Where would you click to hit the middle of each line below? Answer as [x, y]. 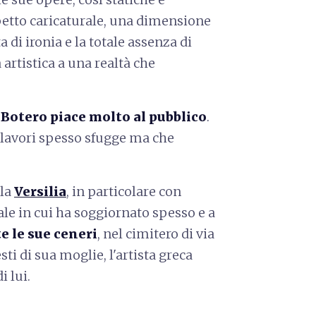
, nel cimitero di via [156, 234]
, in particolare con [124, 192]
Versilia [40, 192]
